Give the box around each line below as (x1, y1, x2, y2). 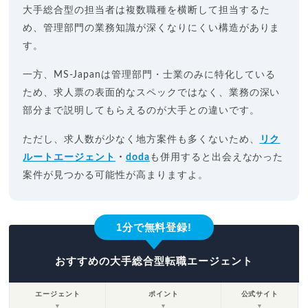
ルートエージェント (23, 153, 116, 163)
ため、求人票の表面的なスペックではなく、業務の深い (23, 88, 280, 98)
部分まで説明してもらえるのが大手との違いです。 (23, 106, 260, 116)
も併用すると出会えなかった (149, 153, 284, 163)
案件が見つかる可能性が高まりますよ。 (23, 170, 208, 181)
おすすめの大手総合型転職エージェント (55, 255, 253, 267)
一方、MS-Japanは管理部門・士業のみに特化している (23, 70, 276, 80)
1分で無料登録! (115, 221, 192, 234)
